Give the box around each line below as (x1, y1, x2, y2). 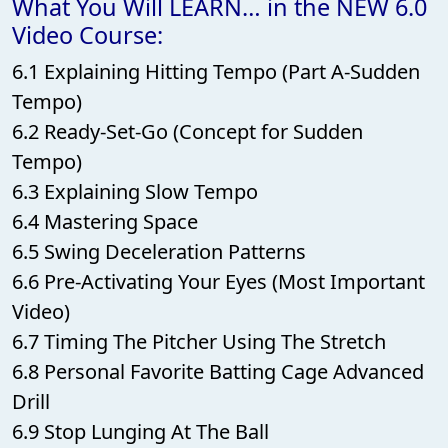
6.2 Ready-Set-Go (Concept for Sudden (12, 117, 363, 145)
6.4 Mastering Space (12, 207, 198, 235)
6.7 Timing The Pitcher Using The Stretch (12, 327, 386, 355)
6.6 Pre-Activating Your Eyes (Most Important (12, 267, 425, 295)
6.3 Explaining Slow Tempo (12, 177, 258, 205)
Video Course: (12, 18, 163, 51)
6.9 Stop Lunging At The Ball (12, 417, 269, 445)
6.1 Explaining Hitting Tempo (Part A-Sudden (12, 57, 420, 85)
